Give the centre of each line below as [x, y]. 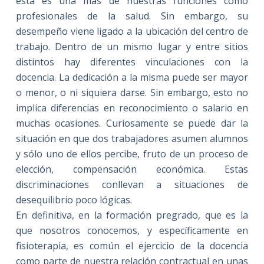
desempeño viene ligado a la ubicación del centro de [132, 31]
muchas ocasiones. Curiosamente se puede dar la [132, 123]
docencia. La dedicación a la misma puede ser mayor [132, 77]
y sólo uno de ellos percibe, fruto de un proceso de [132, 154]
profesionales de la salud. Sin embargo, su [132, 16]
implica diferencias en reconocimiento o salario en [132, 108]
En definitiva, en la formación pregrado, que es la [132, 215]
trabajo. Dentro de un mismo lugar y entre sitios [132, 46]
